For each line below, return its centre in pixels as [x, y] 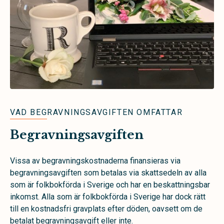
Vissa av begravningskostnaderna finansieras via [95, 160]
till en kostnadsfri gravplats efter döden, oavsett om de [106, 208]
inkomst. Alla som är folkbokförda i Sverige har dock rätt [108, 196]
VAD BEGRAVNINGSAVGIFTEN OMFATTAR [96, 112]
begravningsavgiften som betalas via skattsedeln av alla [108, 172]
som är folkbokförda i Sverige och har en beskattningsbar [110, 184]
